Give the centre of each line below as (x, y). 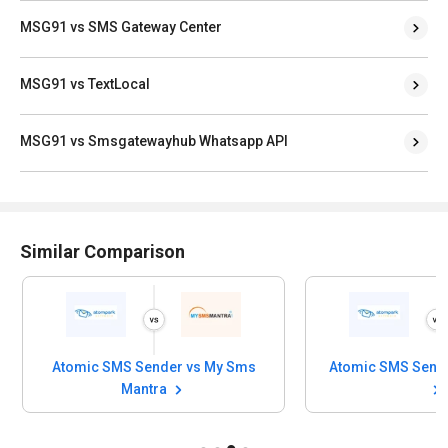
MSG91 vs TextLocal (85, 83)
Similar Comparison (102, 251)
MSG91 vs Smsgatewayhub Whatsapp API (154, 140)
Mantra (145, 389)
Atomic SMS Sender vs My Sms (153, 367)
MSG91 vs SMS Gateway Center (121, 26)
